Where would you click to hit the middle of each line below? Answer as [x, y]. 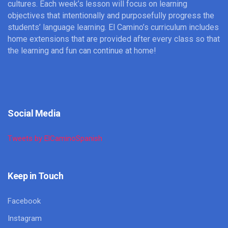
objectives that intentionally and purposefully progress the [111, 15]
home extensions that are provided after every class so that [114, 39]
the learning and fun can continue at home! [82, 50]
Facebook [24, 201]
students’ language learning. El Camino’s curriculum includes [113, 27]
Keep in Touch [36, 176]
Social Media [34, 113]
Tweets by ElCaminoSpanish [55, 138]
